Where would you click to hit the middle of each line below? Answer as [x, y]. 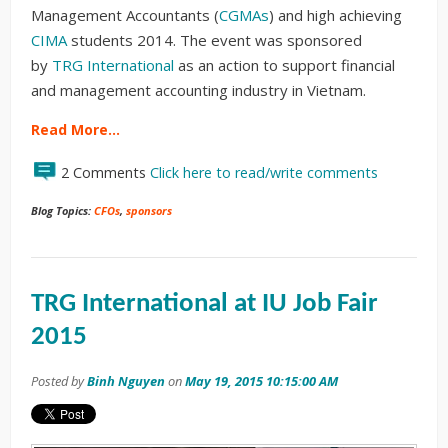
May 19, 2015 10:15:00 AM [261, 381]
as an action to [228, 65]
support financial [338, 65]
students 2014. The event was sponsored [214, 40]
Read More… [75, 130]
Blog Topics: [62, 211]
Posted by [59, 381]
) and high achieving [335, 15]
